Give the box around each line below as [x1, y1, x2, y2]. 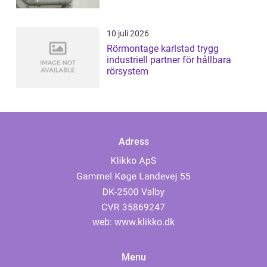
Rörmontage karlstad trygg [107, 43, 197, 55]
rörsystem [107, 66, 148, 77]
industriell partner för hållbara [107, 54, 231, 66]
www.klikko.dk [114, 216, 175, 228]
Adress [118, 136, 149, 148]
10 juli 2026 [107, 29, 149, 39]
